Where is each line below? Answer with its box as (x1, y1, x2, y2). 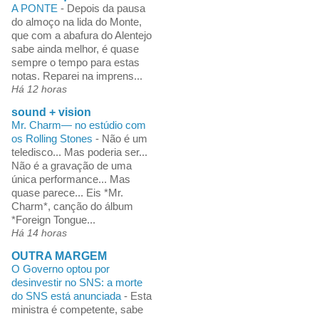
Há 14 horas (11, 226, 67, 239)
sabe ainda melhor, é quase (11, 42, 139, 55)
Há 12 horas (11, 83, 67, 95)
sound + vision (11, 105, 91, 118)
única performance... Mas (11, 172, 130, 185)
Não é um (101, 132, 147, 145)
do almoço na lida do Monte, (11, 15, 142, 28)
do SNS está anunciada (11, 289, 124, 302)
